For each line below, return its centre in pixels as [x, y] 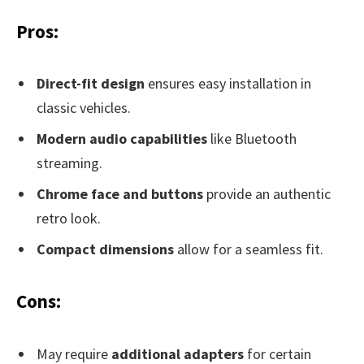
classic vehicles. [84, 108]
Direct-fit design [91, 84]
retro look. [69, 219]
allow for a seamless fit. [249, 249]
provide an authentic [267, 194]
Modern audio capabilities [122, 139]
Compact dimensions [105, 249]
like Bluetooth [252, 139]
